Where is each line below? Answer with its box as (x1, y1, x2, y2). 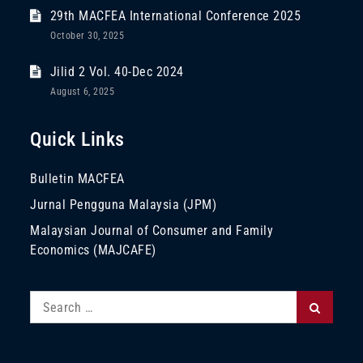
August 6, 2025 (50, 86, 115, 97)
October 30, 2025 (50, 30, 125, 41)
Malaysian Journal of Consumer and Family (30, 223, 274, 238)
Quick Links (30, 128, 125, 151)
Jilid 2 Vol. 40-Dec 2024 (49, 64, 184, 79)
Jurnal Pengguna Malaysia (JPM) (30, 197, 217, 212)
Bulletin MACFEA (30, 171, 125, 186)
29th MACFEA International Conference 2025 (49, 8, 301, 23)
